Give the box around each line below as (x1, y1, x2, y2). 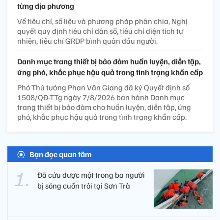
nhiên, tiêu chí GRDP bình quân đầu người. (17, 36, 158, 46)
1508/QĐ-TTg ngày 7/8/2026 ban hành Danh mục (17, 92, 185, 103)
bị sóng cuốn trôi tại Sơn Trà (37, 181, 130, 191)
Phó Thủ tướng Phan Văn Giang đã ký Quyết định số (17, 82, 190, 93)
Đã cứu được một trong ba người (37, 170, 145, 180)
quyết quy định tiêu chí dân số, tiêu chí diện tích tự (17, 26, 183, 36)
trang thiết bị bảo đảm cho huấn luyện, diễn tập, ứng (17, 102, 191, 112)
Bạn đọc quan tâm (29, 149, 92, 160)
